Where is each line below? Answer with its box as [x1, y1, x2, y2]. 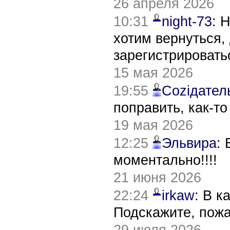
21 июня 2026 [113, 169, 201, 185]
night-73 [162, 13, 212, 29]
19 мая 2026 [113, 117, 193, 133]
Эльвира [162, 135, 217, 151]
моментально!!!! [113, 152, 217, 168]
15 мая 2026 [113, 65, 193, 81]
